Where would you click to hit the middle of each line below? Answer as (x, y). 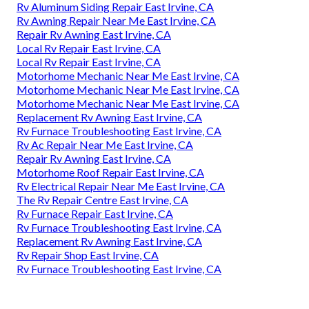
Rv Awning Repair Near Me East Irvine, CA (116, 20)
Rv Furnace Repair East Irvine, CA (95, 213)
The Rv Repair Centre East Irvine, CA (102, 199)
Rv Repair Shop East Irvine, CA (88, 255)
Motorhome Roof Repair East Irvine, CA (110, 172)
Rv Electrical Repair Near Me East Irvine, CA (121, 186)
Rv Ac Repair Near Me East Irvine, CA (105, 144)
